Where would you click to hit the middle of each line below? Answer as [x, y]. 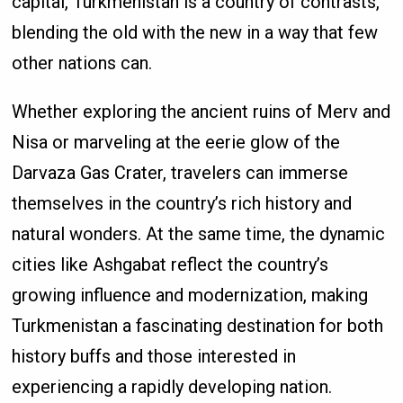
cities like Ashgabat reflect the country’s [170, 265]
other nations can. [82, 63]
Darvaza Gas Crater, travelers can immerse [180, 173]
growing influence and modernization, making [190, 296]
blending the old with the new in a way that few [195, 33]
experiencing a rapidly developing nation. [172, 387]
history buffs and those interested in [154, 357]
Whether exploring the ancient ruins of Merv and [201, 112]
